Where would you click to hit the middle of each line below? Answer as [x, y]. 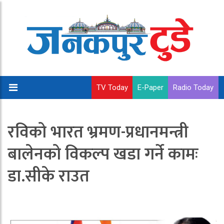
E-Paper [150, 87]
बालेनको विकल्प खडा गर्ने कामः [103, 154]
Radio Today [193, 87]
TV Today [112, 87]
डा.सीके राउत [48, 176]
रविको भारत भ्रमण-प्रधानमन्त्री [98, 132]
